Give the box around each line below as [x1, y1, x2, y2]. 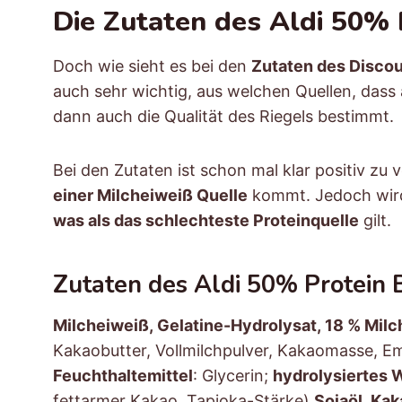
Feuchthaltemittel [53, 365, 193, 385]
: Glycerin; [193, 365, 273, 385]
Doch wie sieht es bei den [53, 56, 251, 75]
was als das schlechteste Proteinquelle [53, 210, 359, 230]
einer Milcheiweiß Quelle [53, 185, 248, 205]
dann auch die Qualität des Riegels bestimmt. [53, 106, 394, 126]
